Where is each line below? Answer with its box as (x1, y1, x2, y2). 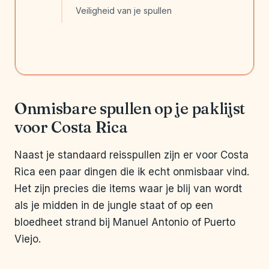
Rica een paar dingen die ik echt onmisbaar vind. (14, 166, 249, 178)
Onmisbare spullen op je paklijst (14, 99, 246, 119)
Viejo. (14, 233, 41, 246)
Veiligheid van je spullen (76, 5, 172, 16)
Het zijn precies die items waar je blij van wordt (14, 183, 242, 195)
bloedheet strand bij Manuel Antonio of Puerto (14, 216, 235, 229)
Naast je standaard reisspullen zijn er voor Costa (14, 149, 249, 162)
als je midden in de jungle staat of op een (14, 199, 213, 212)
